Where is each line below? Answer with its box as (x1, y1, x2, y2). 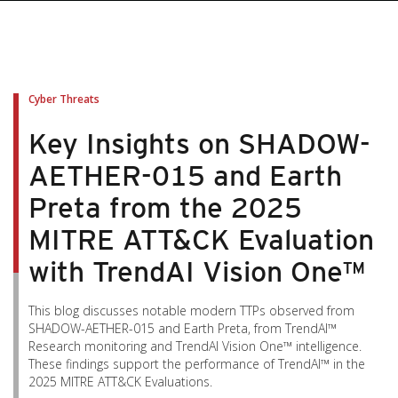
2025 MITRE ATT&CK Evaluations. (28, 373, 212, 390)
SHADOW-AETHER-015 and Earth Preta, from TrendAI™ (28, 320, 337, 337)
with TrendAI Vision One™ (28, 254, 365, 289)
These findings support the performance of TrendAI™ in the (28, 355, 365, 372)
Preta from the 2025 (28, 190, 302, 225)
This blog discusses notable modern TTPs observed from (28, 302, 354, 319)
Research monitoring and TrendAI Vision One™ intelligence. (28, 338, 362, 354)
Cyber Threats (28, 92, 99, 107)
